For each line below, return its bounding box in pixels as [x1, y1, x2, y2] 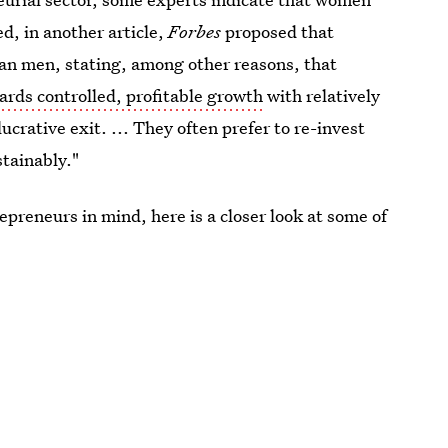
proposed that [221, 20, 335, 43]
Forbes [168, 20, 222, 43]
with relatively [263, 84, 381, 107]
